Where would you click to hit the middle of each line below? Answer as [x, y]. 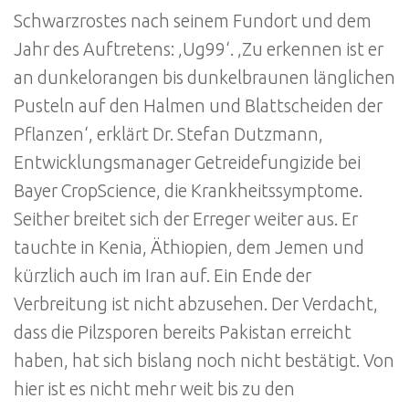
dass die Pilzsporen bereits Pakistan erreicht [183, 332]
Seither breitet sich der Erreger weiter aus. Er [186, 219]
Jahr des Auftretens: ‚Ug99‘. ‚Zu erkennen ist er [199, 49]
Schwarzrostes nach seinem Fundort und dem [193, 21]
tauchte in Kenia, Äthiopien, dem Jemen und [189, 247]
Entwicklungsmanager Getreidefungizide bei [187, 162]
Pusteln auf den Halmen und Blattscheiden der [198, 105]
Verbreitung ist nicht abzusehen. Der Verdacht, [196, 304]
